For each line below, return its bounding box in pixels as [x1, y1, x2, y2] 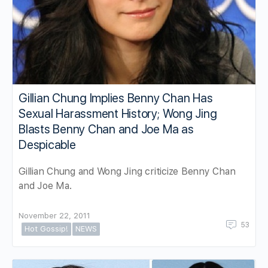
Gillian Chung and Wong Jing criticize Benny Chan [19, 165, 236, 177]
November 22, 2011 [19, 211, 90, 220]
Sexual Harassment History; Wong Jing [19, 106, 217, 121]
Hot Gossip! [25, 224, 68, 233]
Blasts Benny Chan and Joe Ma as [19, 121, 194, 136]
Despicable [19, 137, 76, 152]
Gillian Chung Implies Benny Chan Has [19, 90, 213, 105]
